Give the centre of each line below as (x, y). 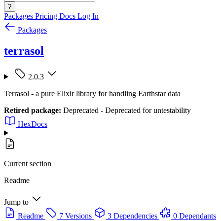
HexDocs (33, 124)
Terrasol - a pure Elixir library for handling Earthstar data (92, 93)
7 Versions (75, 216)
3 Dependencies (132, 216)
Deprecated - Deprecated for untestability (126, 110)
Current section (28, 163)
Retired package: (33, 110)
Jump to (16, 202)
